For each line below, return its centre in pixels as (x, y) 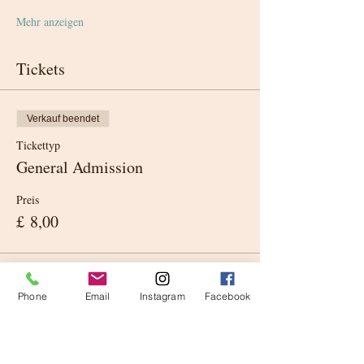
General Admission (80, 167)
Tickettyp (38, 145)
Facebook (227, 296)
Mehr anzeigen (50, 21)
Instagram (162, 296)
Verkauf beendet (63, 118)
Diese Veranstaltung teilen (103, 335)
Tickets (41, 68)
